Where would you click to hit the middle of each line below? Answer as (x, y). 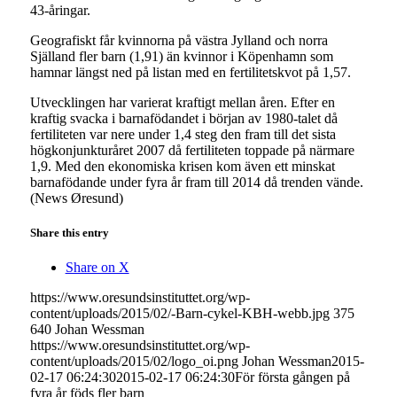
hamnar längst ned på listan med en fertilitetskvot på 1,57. (190, 72)
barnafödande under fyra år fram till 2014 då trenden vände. (196, 182)
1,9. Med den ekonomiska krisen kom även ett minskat (182, 166)
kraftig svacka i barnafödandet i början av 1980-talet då (183, 118)
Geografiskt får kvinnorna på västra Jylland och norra (179, 40)
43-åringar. (60, 10)
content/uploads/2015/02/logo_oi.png (134, 362)
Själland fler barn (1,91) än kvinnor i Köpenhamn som (181, 56)
